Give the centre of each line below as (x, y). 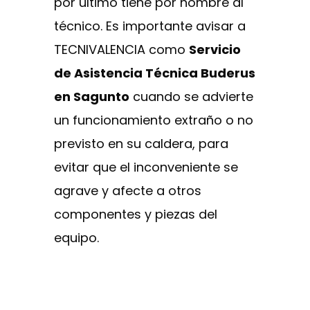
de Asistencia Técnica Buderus (155, 73)
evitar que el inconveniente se (146, 167)
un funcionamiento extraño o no (154, 120)
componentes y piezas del (136, 214)
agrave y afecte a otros (128, 190)
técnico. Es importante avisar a (150, 26)
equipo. (76, 237)
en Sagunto (92, 96)
